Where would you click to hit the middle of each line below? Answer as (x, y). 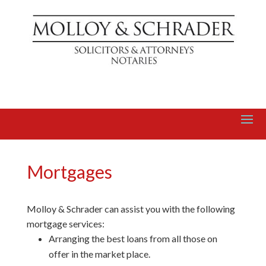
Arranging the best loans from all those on (133, 239)
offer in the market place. (99, 254)
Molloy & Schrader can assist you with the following (131, 209)
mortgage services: (65, 224)
